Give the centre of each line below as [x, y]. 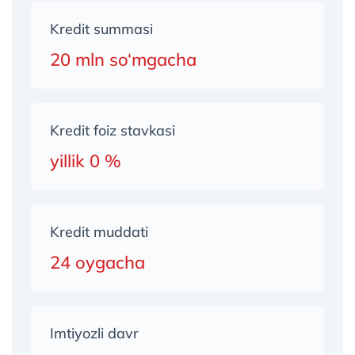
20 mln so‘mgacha [123, 59]
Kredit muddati [99, 232]
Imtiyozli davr [94, 333]
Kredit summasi [101, 29]
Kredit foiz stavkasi [113, 130]
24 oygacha [97, 262]
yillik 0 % [86, 161]
